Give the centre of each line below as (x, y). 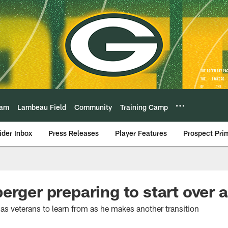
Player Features (141, 133)
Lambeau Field (42, 107)
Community (93, 107)
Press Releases (74, 133)
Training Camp (144, 107)
